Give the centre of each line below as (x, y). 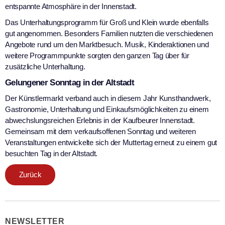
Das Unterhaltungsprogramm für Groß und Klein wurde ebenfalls (107, 22)
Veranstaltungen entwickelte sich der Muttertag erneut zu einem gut (111, 142)
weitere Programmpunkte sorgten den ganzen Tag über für (97, 55)
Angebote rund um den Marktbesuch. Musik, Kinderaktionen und (107, 44)
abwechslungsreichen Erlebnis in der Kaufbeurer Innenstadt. (100, 120)
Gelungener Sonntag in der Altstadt (70, 82)
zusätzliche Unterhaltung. (45, 66)
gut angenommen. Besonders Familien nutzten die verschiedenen (109, 33)
